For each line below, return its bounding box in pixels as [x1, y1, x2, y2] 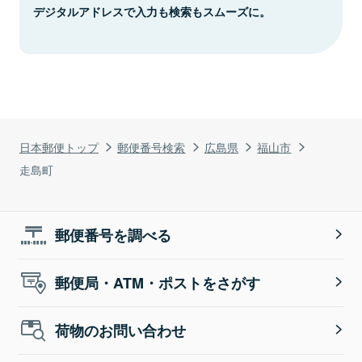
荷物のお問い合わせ [55, 319, 187, 341]
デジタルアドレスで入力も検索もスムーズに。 [33, 2, 271, 19]
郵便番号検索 [117, 137, 186, 155]
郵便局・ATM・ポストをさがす [55, 271, 261, 293]
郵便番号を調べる [55, 224, 172, 246]
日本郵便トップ [19, 137, 99, 155]
